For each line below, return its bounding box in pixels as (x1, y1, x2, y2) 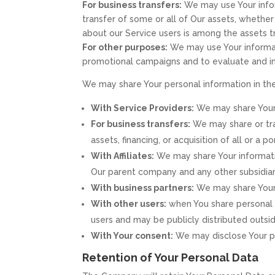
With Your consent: (91, 231, 174, 241)
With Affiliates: (91, 151, 155, 161)
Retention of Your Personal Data (82, 251, 259, 265)
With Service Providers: (91, 103, 195, 114)
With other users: (91, 199, 167, 209)
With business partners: (91, 183, 195, 193)
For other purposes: (82, 42, 168, 53)
